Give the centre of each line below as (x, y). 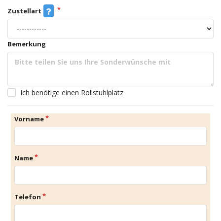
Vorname (29, 119)
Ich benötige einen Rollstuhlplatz (72, 93)
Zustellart (24, 11)
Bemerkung (27, 44)
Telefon (28, 197)
